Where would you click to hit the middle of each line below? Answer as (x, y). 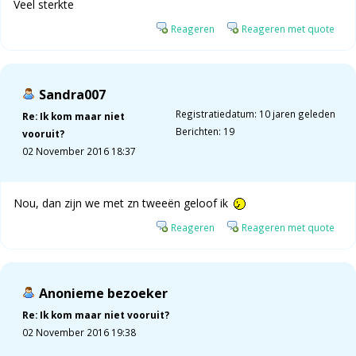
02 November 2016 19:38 (79, 333)
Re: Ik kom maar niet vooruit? (96, 315)
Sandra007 (72, 95)
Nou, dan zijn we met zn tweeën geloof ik (122, 203)
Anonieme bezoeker (103, 294)
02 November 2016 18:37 (79, 151)
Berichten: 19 (205, 132)
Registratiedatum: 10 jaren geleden (255, 114)
